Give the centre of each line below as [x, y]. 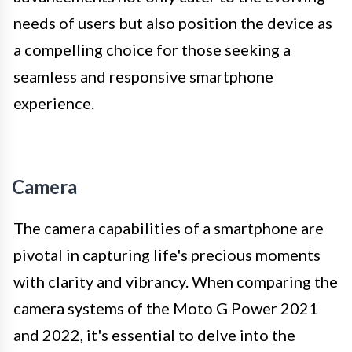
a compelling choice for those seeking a [152, 49]
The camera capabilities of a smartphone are [169, 227]
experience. [54, 103]
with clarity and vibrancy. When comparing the [176, 281]
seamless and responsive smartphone [143, 76]
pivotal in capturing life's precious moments [167, 254]
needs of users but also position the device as [173, 22]
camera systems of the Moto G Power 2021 [166, 308]
